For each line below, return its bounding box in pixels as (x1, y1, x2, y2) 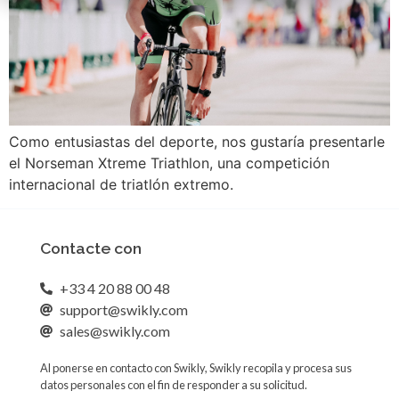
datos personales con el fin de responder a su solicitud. (39, 377, 307, 392)
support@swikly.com (60, 300, 189, 318)
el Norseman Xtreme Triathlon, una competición (9, 154, 330, 173)
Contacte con (39, 238, 142, 257)
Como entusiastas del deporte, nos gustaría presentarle (9, 133, 385, 151)
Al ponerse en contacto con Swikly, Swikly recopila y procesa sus (39, 360, 352, 375)
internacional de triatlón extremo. (9, 175, 233, 194)
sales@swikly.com (60, 322, 171, 339)
